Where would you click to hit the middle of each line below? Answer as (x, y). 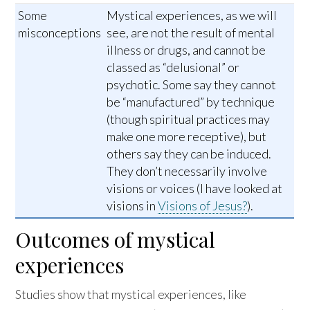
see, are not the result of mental (191, 33)
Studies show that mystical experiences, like (131, 294)
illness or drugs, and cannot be (186, 50)
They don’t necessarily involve (187, 171)
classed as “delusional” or (173, 67)
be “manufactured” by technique (191, 102)
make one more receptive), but (187, 137)
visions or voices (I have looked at (195, 189)
